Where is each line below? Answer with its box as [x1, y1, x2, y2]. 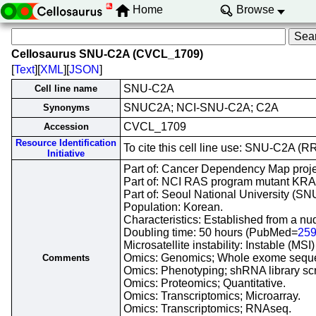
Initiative [47, 148, 85, 159]
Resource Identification [16, 138, 116, 148]
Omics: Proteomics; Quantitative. [123, 277, 286, 289]
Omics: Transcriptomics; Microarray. [123, 290, 300, 302]
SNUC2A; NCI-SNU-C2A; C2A [123, 102, 279, 114]
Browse [236, 4, 274, 16]
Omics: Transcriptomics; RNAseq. [123, 303, 291, 315]
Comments [42, 253, 90, 263]
